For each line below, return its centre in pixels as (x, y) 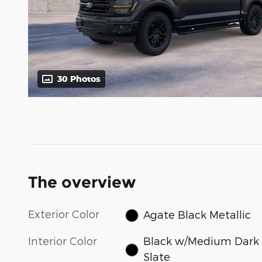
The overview (82, 182)
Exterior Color (64, 214)
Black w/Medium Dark (201, 240)
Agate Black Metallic (197, 214)
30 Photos (79, 79)
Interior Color (63, 240)
